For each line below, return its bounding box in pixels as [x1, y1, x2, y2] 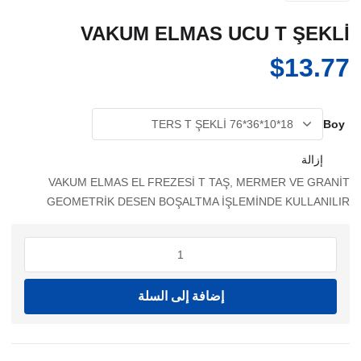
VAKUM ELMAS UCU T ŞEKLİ [81, 23, 350, 44]
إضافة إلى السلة [137, 287, 224, 306]
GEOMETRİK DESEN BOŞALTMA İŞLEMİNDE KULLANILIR [47, 195, 350, 208]
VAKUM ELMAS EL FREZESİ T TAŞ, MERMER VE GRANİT [48, 176, 350, 189]
